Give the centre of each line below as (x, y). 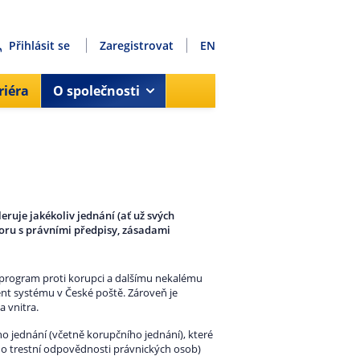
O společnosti (96, 91)
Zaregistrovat (137, 45)
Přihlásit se (41, 45)
